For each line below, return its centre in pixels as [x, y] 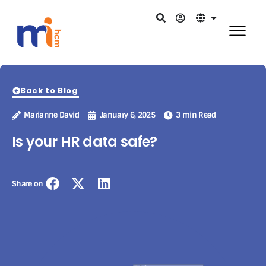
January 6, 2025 [127, 115]
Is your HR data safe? [85, 142]
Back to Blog [49, 91]
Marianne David [51, 115]
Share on [28, 183]
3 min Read [196, 115]
